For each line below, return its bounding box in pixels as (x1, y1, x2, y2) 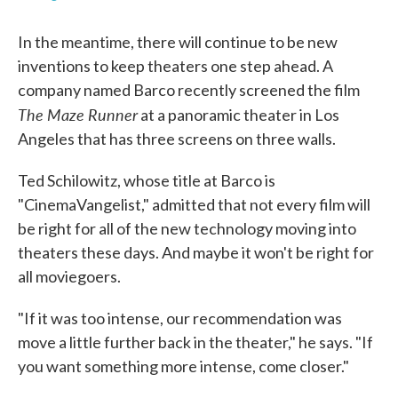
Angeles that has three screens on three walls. (18, 128, 336, 148)
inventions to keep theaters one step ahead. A (18, 55, 333, 76)
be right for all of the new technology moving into (18, 218, 356, 238)
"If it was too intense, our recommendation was (18, 307, 342, 328)
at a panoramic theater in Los (138, 104, 339, 124)
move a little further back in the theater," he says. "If (18, 331, 373, 352)
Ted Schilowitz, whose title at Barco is (18, 170, 275, 190)
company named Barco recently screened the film (18, 79, 360, 99)
